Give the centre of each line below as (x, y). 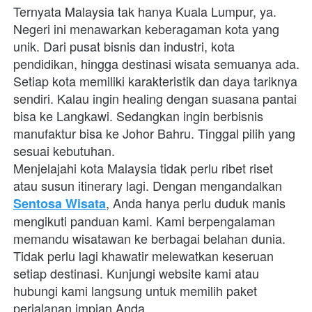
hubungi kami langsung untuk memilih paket (135, 291)
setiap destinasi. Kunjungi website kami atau (136, 273)
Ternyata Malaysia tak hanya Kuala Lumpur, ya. (145, 11)
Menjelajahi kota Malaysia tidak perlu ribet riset (143, 168)
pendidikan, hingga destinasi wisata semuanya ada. (156, 64)
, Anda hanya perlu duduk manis (196, 203)
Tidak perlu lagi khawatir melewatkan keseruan (143, 256)
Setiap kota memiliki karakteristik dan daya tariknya (155, 81)
